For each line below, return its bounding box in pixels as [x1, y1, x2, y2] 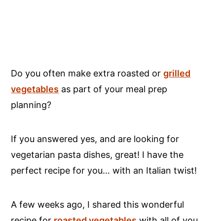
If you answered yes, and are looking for [11, 133, 180, 144]
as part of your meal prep [59, 83, 168, 94]
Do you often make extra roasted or [11, 68, 164, 78]
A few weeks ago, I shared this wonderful [11, 199, 184, 210]
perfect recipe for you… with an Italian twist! [11, 165, 197, 176]
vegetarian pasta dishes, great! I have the [11, 149, 184, 160]
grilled [163, 68, 191, 78]
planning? [11, 99, 54, 110]
